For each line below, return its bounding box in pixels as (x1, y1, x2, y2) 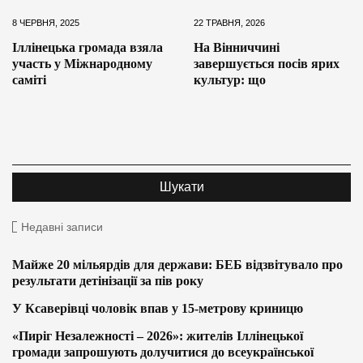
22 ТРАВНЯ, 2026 (194, 18, 265, 28)
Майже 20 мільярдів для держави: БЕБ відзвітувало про (12, 258, 343, 272)
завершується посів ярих (194, 57, 340, 71)
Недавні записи (21, 220, 103, 234)
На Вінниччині (194, 41, 280, 55)
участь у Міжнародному (12, 57, 152, 71)
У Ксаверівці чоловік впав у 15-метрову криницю (12, 301, 303, 316)
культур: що (194, 73, 266, 88)
